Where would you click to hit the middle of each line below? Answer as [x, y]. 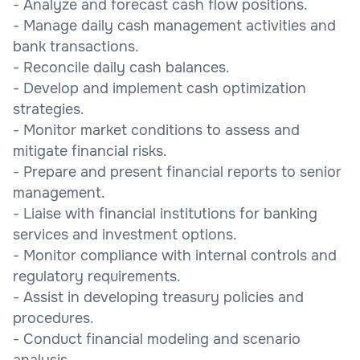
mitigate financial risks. [90, 151]
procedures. [53, 318]
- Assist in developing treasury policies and [158, 297]
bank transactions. [76, 46]
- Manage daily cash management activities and [174, 25]
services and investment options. [125, 234]
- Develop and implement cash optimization [160, 88]
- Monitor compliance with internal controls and [175, 255]
